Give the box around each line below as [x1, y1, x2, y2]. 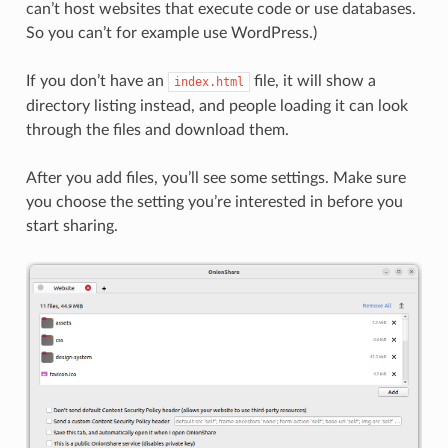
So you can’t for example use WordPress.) [25, 24, 317, 41]
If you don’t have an [25, 72, 168, 89]
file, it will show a [249, 72, 376, 89]
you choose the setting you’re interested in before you [25, 193, 403, 210]
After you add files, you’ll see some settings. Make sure [25, 169, 406, 186]
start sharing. [25, 217, 118, 234]
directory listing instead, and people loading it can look [25, 97, 408, 114]
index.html [173, 74, 244, 89]
